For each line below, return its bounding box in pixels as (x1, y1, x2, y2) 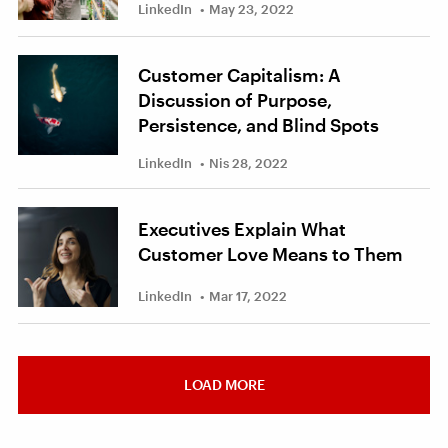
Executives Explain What (138, 218, 346, 241)
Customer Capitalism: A (138, 64, 341, 87)
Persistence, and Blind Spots (138, 114, 379, 137)
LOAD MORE (183, 376, 265, 394)
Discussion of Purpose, (138, 89, 332, 112)
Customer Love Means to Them (138, 243, 403, 266)
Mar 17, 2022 (209, 288, 287, 305)
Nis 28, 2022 (209, 155, 288, 172)
